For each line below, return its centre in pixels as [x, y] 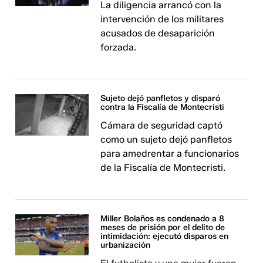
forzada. [119, 47]
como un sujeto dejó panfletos [166, 139]
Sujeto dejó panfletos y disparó [161, 98]
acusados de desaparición [158, 33]
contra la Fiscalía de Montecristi [163, 107]
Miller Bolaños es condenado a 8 [163, 219]
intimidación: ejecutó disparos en [165, 236]
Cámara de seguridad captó [162, 125]
